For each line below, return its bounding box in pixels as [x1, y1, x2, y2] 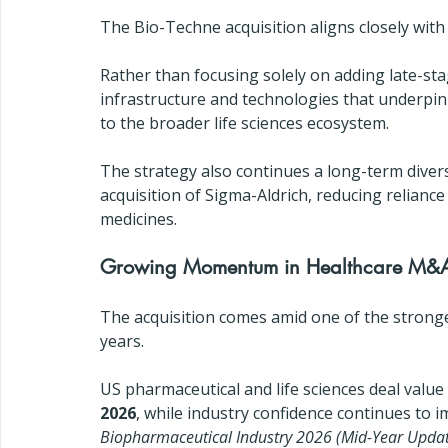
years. [100, 330, 144, 352]
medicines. [100, 208, 177, 230]
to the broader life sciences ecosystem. [100, 112, 389, 134]
